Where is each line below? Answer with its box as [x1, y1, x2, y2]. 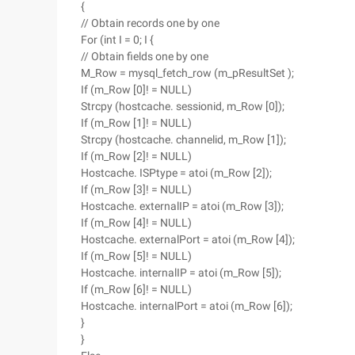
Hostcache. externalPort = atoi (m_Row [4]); [81, 233, 295, 246]
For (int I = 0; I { [81, 33, 154, 46]
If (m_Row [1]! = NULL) [81, 116, 192, 129]
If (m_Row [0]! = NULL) [81, 83, 192, 96]
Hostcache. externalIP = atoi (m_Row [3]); [81, 200, 284, 212]
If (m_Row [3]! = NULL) [81, 183, 192, 196]
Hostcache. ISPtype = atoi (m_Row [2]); [81, 166, 272, 179]
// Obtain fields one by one [81, 50, 208, 63]
